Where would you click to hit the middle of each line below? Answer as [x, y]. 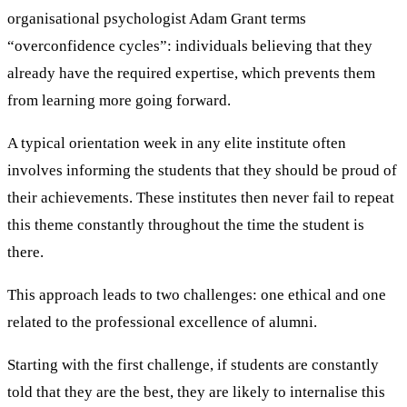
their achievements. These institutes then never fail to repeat [201, 197]
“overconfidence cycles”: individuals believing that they [190, 45]
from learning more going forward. [119, 100]
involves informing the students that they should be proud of [202, 170]
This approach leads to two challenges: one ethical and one [197, 294]
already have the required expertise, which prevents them [191, 73]
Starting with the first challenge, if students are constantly [193, 364]
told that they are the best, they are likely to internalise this [196, 392]
